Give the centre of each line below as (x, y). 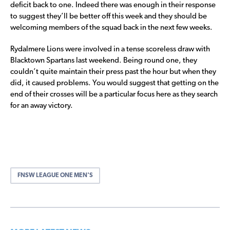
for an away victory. (42, 106)
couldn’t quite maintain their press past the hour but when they (113, 72)
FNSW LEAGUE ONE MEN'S (55, 175)
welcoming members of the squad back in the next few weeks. (111, 28)
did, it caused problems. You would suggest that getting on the (114, 83)
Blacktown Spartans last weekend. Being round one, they (104, 61)
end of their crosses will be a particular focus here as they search (114, 94)
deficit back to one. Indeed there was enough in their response (113, 5)
